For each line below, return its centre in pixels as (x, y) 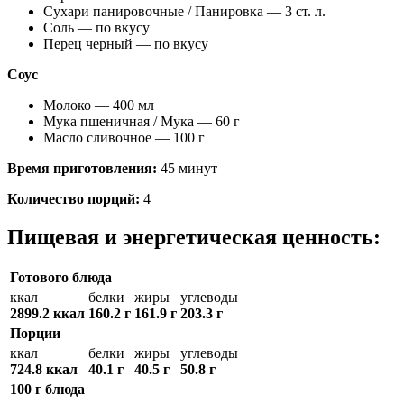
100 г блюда (47, 390)
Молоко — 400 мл (99, 105)
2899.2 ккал (47, 314)
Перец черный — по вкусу (126, 43)
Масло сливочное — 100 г (124, 137)
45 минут (187, 168)
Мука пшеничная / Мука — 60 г (142, 121)
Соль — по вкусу (96, 27)
